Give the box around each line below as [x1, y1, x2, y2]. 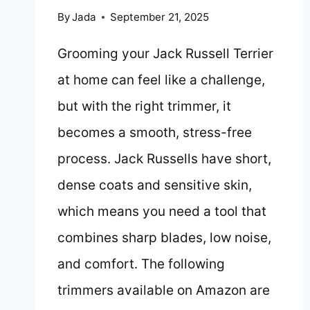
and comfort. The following [57, 256, 225, 273]
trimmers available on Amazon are [57, 282, 270, 299]
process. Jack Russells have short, [57, 151, 271, 167]
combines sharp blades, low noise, [57, 230, 271, 246]
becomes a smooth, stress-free [57, 125, 252, 141]
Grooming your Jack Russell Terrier [57, 46, 273, 62]
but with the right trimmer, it [57, 98, 231, 115]
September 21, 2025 [110, 10, 210, 24]
